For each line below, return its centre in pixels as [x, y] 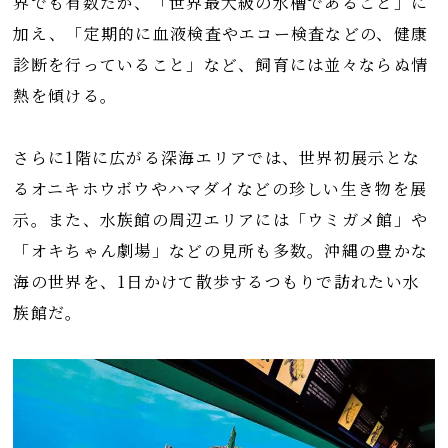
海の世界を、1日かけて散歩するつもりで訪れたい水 [217, 282]
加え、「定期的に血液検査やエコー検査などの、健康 [221, 34]
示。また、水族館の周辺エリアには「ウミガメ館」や [221, 220]
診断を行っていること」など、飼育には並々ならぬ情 [221, 65]
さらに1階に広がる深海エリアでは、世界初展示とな [217, 158]
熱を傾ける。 [65, 96]
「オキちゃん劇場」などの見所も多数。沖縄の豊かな [221, 251]
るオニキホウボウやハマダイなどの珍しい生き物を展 [220, 189]
